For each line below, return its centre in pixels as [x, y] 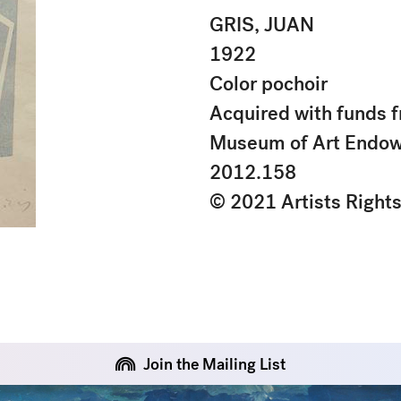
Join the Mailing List [214, 364]
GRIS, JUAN [262, 25]
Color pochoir [269, 84]
